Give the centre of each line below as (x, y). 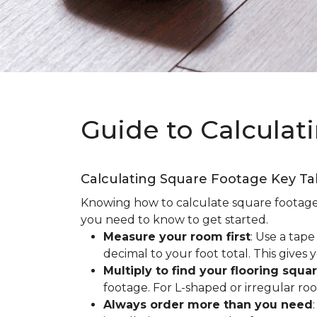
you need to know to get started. (174, 220)
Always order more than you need (208, 305)
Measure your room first (177, 237)
